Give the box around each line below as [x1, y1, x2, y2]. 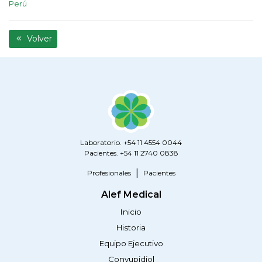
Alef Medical [101, 189, 161, 201]
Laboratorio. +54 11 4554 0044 [80, 138, 182, 147]
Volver [24, 33, 52, 44]
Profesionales [87, 168, 131, 178]
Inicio [120, 207, 142, 217]
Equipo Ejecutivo [99, 239, 163, 249]
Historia [116, 223, 146, 233]
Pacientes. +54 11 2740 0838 [84, 149, 178, 158]
